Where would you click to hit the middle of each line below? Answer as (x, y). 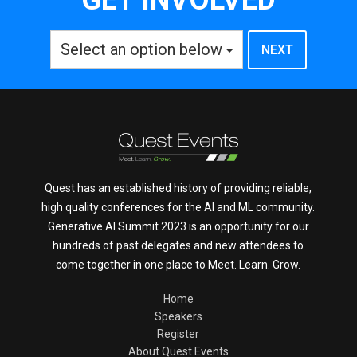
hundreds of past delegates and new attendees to (178, 245)
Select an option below (141, 49)
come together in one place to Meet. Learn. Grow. (178, 264)
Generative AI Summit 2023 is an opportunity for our (178, 226)
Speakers (178, 316)
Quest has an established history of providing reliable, (178, 188)
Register (178, 333)
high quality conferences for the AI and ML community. (178, 207)
